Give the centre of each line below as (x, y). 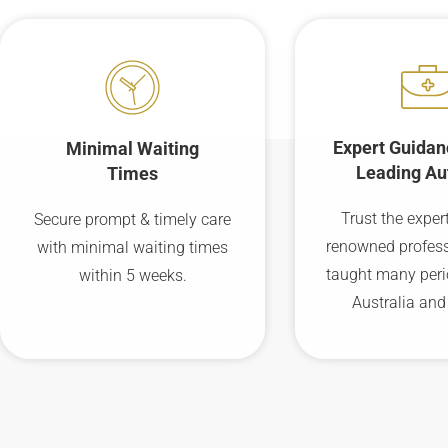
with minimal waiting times (132, 247)
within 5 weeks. (132, 275)
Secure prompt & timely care (132, 219)
